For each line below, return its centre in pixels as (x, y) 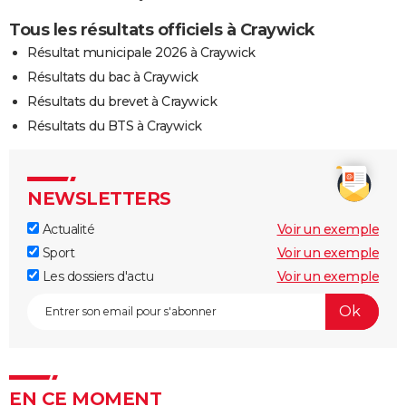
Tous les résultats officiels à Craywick (162, 29)
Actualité (67, 229)
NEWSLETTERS (99, 198)
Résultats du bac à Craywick (113, 77)
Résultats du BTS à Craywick (115, 126)
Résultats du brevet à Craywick (122, 101)
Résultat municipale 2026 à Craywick (141, 52)
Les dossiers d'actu (96, 276)
